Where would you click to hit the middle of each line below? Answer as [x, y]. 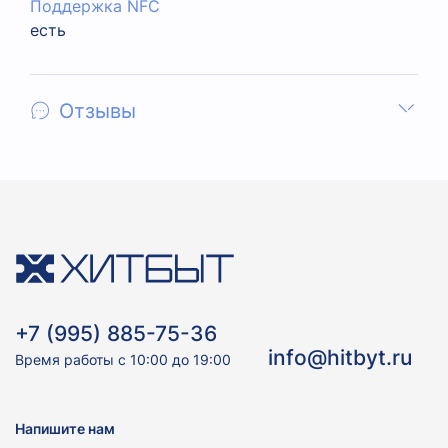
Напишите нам [65, 429]
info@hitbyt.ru [340, 358]
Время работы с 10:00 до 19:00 [123, 360]
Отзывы [97, 110]
